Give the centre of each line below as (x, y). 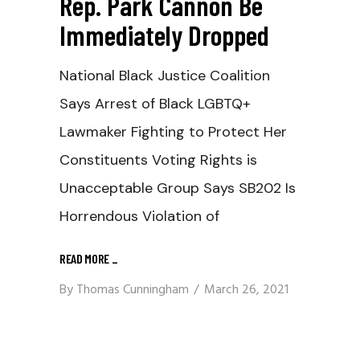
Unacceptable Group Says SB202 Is (178, 188)
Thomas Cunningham (133, 290)
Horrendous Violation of (139, 216)
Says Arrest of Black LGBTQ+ (155, 104)
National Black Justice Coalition (165, 76)
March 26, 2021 (246, 290)
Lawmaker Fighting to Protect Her (173, 132)
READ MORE (86, 258)
